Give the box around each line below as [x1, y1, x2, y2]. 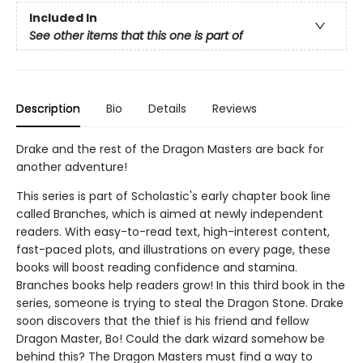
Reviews [212, 100, 257, 117]
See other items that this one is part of [29, 28, 243, 45]
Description [16, 100, 80, 117]
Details [148, 100, 186, 117]
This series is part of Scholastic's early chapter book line [16, 188, 331, 205]
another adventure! [16, 159, 127, 176]
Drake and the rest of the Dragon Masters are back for [16, 141, 324, 158]
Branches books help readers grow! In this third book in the [16, 277, 345, 294]
